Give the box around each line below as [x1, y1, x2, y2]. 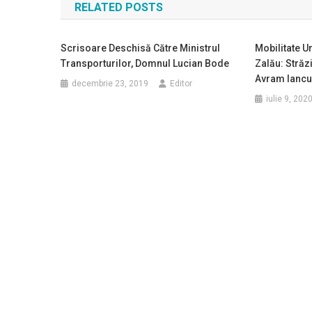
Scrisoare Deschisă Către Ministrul [61, 42, 221, 54]
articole [60, 6, 133, 30]
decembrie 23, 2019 [72, 79, 149, 88]
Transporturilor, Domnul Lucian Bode [61, 58, 230, 69]
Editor [170, 79, 193, 88]
